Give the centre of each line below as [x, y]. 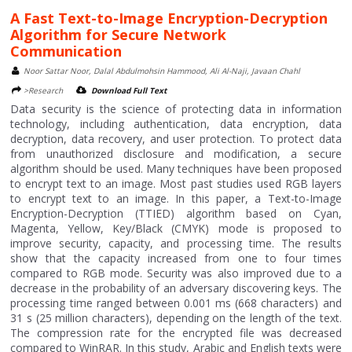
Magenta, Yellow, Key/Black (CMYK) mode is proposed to [176, 228]
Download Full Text [129, 90]
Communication [66, 51]
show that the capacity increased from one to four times [176, 258]
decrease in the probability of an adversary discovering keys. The [176, 288]
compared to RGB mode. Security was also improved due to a [176, 273]
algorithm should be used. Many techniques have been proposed [176, 168]
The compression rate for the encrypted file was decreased [176, 332]
